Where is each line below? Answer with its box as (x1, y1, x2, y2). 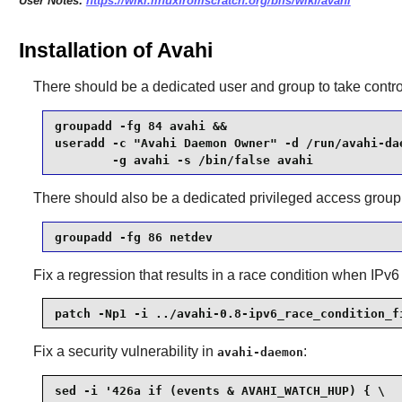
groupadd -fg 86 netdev (54, 230, 213, 244)
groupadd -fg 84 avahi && (54, 118, 227, 133)
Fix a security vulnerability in (32, 344, 217, 360)
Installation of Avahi (18, 39, 213, 63)
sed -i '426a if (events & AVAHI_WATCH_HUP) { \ (54, 383, 385, 398)
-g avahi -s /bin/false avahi (54, 153, 313, 167)
